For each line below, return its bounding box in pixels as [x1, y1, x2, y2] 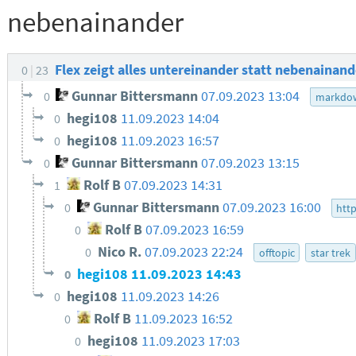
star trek [311, 245, 350, 260]
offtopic [258, 245, 295, 260]
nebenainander [6, 3, 184, 40]
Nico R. [98, 242, 145, 261]
